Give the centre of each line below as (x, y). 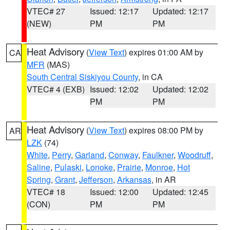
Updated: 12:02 (181, 89)
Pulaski (68, 167)
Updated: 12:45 (181, 192)
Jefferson (96, 179)
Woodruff (194, 155)
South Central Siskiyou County (82, 77)
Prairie (129, 167)
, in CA (150, 77)
